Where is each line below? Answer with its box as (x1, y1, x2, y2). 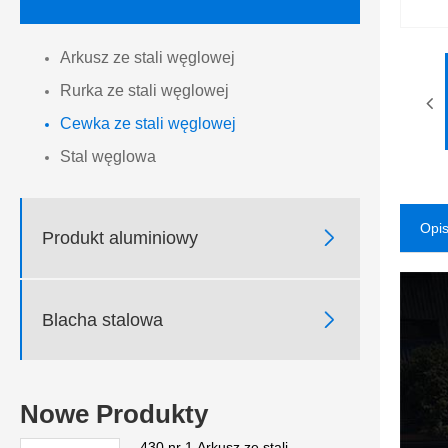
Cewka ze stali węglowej (60, 115, 236, 133)
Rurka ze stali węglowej (60, 82, 229, 100)
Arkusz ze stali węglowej (60, 49, 235, 67)
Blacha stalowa (42, 309, 163, 330)
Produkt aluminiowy (42, 227, 198, 248)
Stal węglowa (60, 148, 156, 166)
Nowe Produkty (20, 399, 208, 430)
